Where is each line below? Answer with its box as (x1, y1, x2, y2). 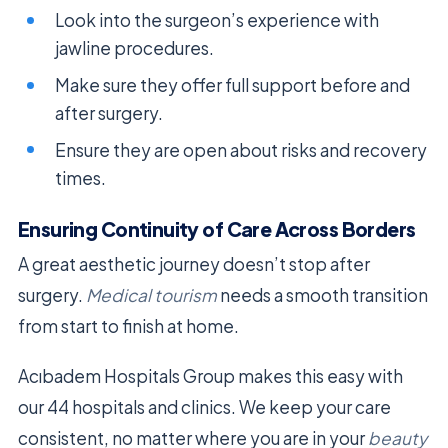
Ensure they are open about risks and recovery (55, 138, 428, 161)
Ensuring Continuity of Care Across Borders (18, 216, 416, 241)
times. (55, 166, 107, 189)
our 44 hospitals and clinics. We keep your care (18, 395, 391, 418)
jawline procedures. (55, 37, 215, 60)
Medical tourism (86, 283, 217, 306)
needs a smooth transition (217, 283, 428, 306)
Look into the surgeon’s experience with (55, 9, 380, 32)
